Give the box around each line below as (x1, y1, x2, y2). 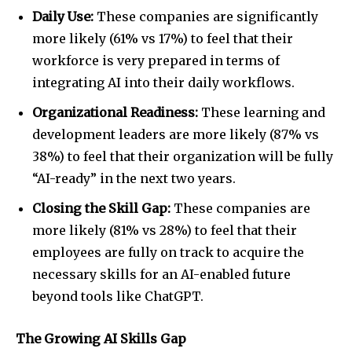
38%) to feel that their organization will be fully (32, 148, 333, 164)
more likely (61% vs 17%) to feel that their (32, 30, 293, 46)
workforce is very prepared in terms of (32, 52, 280, 68)
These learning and (198, 104, 325, 120)
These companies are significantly (93, 8, 318, 24)
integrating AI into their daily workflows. (32, 74, 295, 90)
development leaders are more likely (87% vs (32, 126, 319, 142)
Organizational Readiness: (32, 104, 198, 120)
